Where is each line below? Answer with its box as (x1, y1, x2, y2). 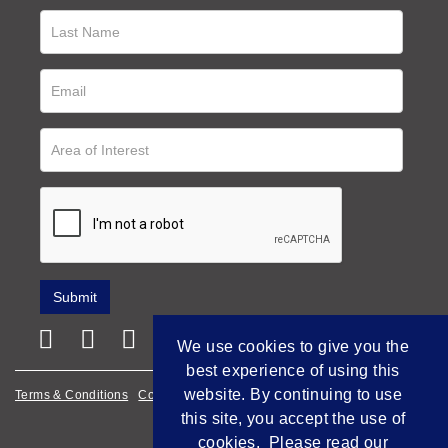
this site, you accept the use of (180, 410, 406, 427)
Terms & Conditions (15, 388, 129, 402)
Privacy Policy (228, 388, 311, 402)
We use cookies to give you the (177, 338, 409, 355)
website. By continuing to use (183, 386, 403, 403)
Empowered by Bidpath (305, 424, 440, 438)
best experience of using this (186, 362, 400, 379)
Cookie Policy (138, 388, 219, 402)
